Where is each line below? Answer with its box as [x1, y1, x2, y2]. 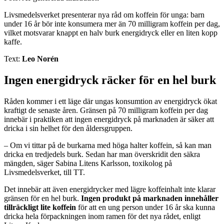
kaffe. [4, 37, 22, 46]
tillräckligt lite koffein [4, 202, 76, 211]
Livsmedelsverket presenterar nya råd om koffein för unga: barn [4, 10, 204, 19]
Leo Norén [22, 54, 58, 63]
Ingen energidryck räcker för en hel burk [4, 73, 216, 86]
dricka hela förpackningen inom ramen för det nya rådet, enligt [4, 211, 200, 220]
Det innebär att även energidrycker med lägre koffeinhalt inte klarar [4, 184, 215, 193]
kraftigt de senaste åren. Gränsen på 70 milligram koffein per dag [4, 105, 208, 114]
